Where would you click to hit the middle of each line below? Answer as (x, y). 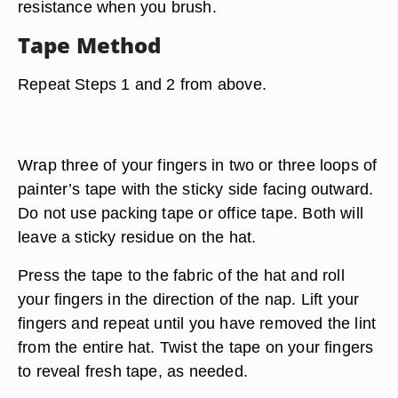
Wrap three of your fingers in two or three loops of (198, 165)
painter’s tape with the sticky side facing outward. (196, 189)
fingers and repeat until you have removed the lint (197, 323)
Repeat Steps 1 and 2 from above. (142, 84)
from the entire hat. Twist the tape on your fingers (196, 347)
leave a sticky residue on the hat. (137, 237)
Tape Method (90, 45)
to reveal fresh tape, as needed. (133, 371)
